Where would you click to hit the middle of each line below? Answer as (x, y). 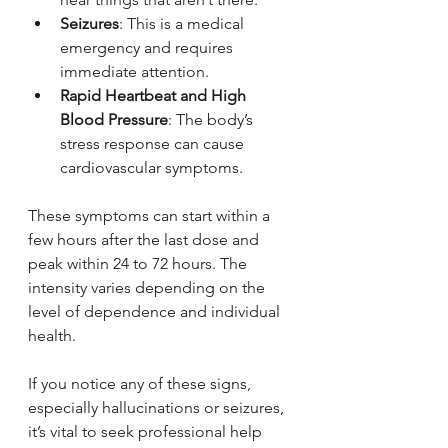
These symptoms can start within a (151, 215)
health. (52, 335)
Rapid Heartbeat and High (155, 95)
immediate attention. (134, 71)
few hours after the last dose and (145, 239)
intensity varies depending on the (148, 287)
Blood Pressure (114, 119)
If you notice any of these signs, (141, 383)
